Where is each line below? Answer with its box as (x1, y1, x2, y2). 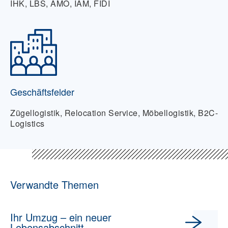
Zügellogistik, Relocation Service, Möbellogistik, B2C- (10, 107, 218, 119)
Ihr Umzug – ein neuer (10, 210, 111, 225)
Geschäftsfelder (10, 85, 74, 99)
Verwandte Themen (10, 177, 99, 192)
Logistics (10, 118, 45, 130)
